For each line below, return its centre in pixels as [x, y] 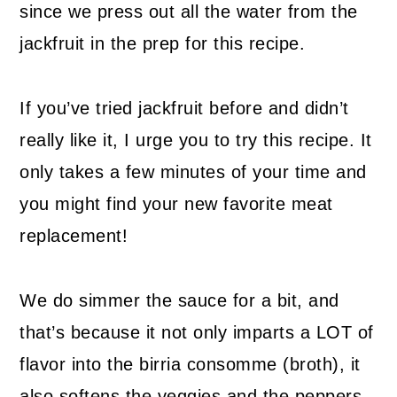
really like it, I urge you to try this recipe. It [196, 140]
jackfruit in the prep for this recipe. [163, 44]
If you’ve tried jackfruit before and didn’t [184, 109]
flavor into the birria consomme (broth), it [190, 365]
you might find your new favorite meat [176, 204]
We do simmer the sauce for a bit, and [179, 301]
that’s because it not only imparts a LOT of [197, 333]
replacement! [74, 236]
